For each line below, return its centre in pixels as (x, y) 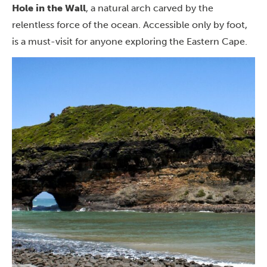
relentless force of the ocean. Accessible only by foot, (130, 25)
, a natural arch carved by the (150, 8)
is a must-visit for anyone (69, 41)
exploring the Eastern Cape (185, 41)
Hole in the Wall (49, 8)
